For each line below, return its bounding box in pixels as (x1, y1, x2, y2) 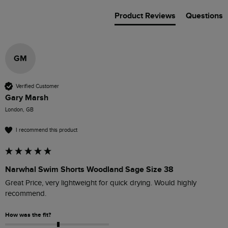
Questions (186, 11, 223, 21)
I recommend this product (16, 126, 77, 133)
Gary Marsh (5, 93, 48, 103)
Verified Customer (16, 82, 59, 90)
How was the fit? (5, 211, 51, 219)
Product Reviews (115, 11, 176, 21)
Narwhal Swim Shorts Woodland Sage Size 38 (5, 164, 174, 175)
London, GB (5, 106, 34, 113)
